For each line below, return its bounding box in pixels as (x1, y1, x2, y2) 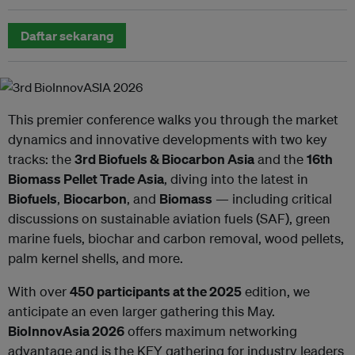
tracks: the (8, 150, 74, 167)
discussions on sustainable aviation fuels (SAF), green (8, 209, 330, 227)
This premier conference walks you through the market (8, 110, 338, 128)
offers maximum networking (124, 322, 297, 339)
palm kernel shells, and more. (8, 249, 183, 266)
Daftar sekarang (20, 27, 114, 44)
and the (254, 150, 307, 167)
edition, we (242, 282, 310, 300)
